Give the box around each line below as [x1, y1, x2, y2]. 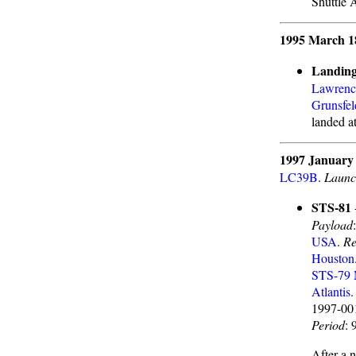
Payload [311, 216, 353, 233]
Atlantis [311, 283, 350, 300]
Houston [311, 250, 354, 266]
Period [311, 316, 345, 333]
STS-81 [311, 198, 351, 216]
